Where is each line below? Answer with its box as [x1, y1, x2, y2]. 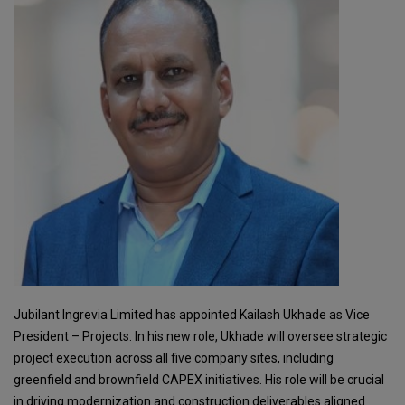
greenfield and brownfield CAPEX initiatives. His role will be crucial [14, 372, 384, 388]
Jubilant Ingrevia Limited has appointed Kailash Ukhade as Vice [14, 307, 370, 323]
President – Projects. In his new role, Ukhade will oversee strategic [14, 329, 387, 344]
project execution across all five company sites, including [14, 351, 334, 366]
